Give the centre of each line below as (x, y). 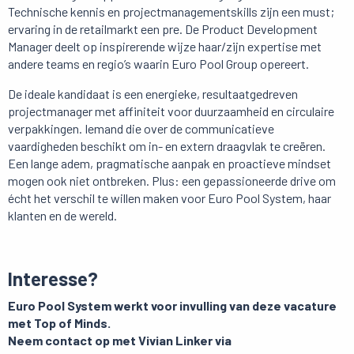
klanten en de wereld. (62, 216)
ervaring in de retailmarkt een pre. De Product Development (163, 29)
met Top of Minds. (59, 323)
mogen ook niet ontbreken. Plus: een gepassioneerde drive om (172, 181)
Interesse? (53, 279)
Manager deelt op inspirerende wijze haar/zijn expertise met (165, 47)
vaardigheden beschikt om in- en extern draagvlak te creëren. (167, 146)
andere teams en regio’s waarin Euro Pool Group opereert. (158, 64)
